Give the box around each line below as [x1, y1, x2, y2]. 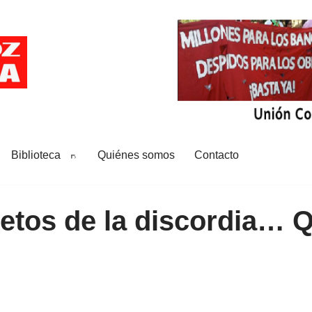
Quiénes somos [97, 149, 175, 161]
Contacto [194, 149, 239, 161]
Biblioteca [11, 149, 61, 161]
